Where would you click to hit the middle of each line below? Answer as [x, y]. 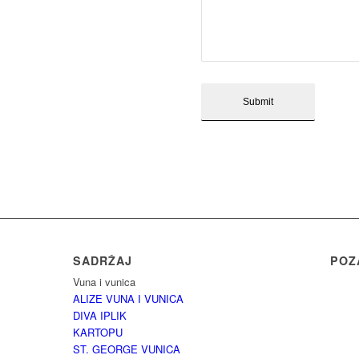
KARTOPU [97, 333]
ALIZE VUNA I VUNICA [128, 299]
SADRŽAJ [102, 261]
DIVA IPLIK [99, 316]
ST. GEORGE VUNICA [126, 349]
